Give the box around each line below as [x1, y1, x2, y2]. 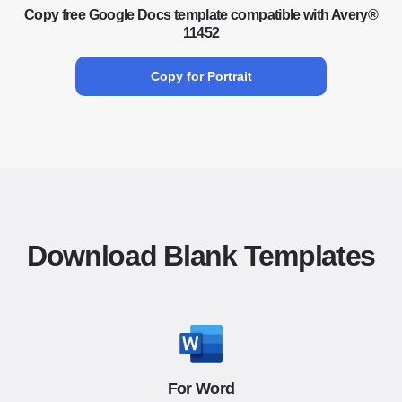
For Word [167, 380, 235, 398]
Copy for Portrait [150, 69, 252, 83]
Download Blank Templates [26, 240, 376, 272]
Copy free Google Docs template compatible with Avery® [23, 7, 379, 22]
